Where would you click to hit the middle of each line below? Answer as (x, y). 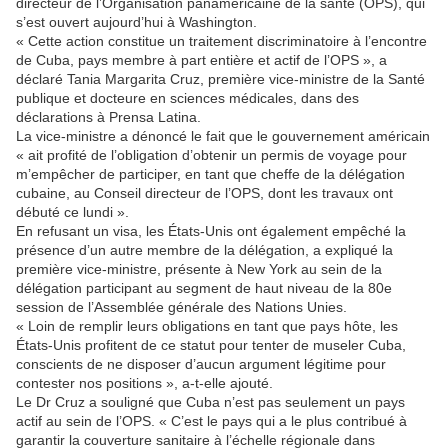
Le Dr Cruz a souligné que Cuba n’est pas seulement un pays (210, 401)
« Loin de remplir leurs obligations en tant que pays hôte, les (207, 325)
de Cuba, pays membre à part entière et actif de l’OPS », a (201, 59)
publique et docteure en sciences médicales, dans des (187, 97)
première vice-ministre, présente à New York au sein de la (199, 268)
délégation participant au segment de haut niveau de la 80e (204, 287)
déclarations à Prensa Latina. (108, 116)
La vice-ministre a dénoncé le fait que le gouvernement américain (223, 135)
